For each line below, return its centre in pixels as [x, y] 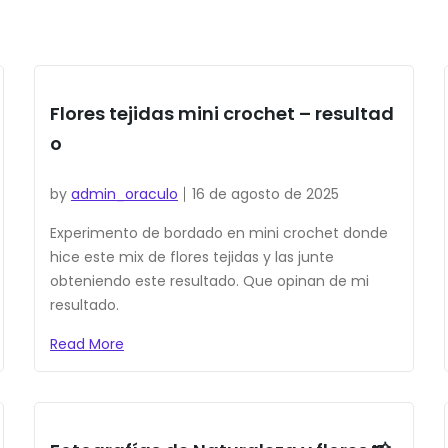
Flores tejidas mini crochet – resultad [221, 114]
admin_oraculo [124, 194]
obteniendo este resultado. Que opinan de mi [209, 281]
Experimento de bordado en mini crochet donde [218, 233]
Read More [86, 344]
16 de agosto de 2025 [265, 194]
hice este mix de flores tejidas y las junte [191, 257]
